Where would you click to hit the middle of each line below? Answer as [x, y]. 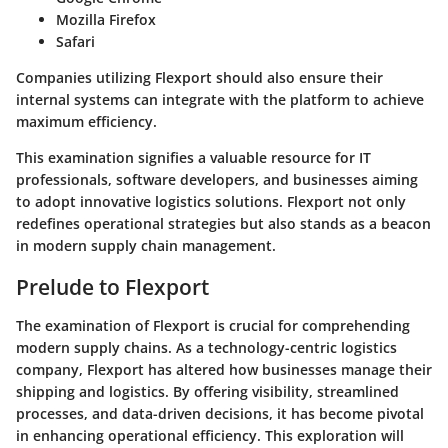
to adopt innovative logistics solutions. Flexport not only [211, 202]
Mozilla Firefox [106, 20]
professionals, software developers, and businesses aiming [217, 180]
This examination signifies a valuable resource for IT [193, 158]
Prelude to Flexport [112, 287]
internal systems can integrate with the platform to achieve [220, 100]
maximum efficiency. [86, 122]
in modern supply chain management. [146, 246]
